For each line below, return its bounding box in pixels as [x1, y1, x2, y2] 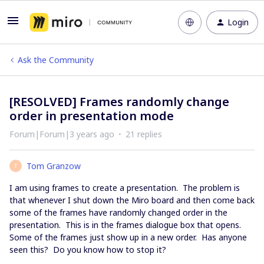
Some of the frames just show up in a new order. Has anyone [9, 232, 247, 243]
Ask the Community [18, 54, 94, 65]
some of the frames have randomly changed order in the [9, 207, 227, 218]
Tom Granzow [27, 160, 81, 171]
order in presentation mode [9, 108, 174, 124]
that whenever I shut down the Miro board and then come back [9, 194, 255, 206]
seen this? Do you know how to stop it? [9, 244, 166, 255]
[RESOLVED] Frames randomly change [9, 94, 229, 110]
